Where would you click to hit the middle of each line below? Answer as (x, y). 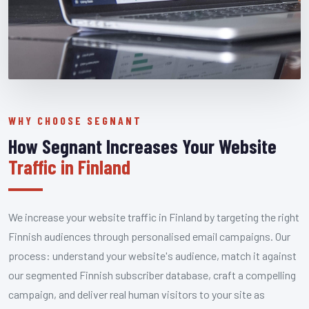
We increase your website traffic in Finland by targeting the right (154, 217)
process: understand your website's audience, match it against (152, 255)
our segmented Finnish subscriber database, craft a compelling (152, 275)
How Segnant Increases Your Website (142, 146)
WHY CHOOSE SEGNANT (75, 120)
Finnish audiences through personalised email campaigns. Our (149, 236)
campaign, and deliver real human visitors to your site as (137, 294)
